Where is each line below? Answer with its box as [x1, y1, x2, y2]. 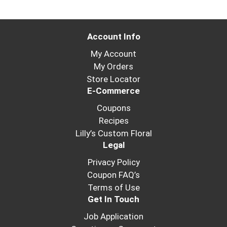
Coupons [96, 103, 131, 113]
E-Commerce [87, 86, 140, 96]
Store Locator [87, 74, 140, 85]
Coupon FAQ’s [87, 170, 140, 180]
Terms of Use [87, 182, 140, 193]
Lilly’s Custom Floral [75, 128, 152, 139]
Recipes [98, 116, 129, 126]
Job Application [84, 211, 143, 222]
